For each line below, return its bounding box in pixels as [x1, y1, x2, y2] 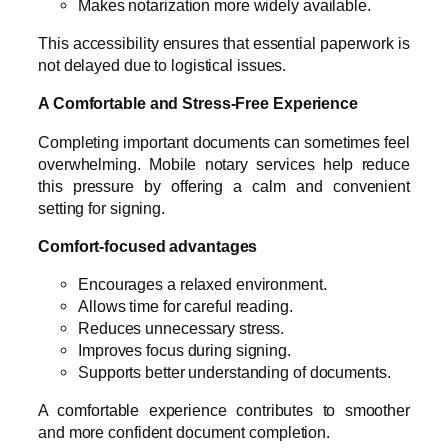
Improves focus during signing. [78, 341, 291, 360]
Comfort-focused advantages [38, 236, 258, 255]
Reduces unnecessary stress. [78, 319, 285, 338]
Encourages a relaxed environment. [78, 275, 327, 294]
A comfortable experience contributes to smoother [38, 401, 410, 420]
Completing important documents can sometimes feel [38, 132, 410, 151]
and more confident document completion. [38, 423, 331, 442]
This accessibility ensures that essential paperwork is [38, 34, 410, 53]
